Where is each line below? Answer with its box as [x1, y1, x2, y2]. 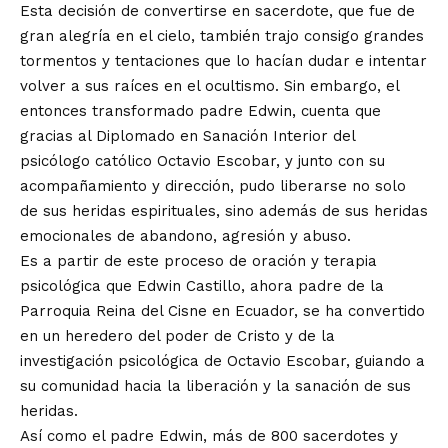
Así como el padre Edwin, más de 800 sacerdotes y [20, 427, 398, 445]
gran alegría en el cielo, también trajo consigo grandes [20, 27, 424, 45]
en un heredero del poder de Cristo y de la [20, 327, 335, 345]
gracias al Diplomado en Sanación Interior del [20, 127, 355, 145]
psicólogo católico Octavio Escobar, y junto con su [20, 152, 385, 170]
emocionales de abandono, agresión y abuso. [20, 227, 351, 245]
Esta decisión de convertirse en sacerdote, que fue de [20, 2, 415, 20]
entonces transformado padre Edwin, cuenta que [20, 102, 381, 120]
